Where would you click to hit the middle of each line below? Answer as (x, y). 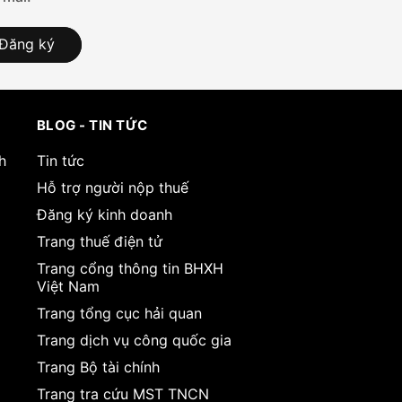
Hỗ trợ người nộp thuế (112, 187)
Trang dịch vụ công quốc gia (134, 340)
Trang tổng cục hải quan (119, 313)
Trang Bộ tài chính (98, 367)
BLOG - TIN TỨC (92, 125)
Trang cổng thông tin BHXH (130, 268)
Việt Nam (68, 286)
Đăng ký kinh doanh (104, 214)
